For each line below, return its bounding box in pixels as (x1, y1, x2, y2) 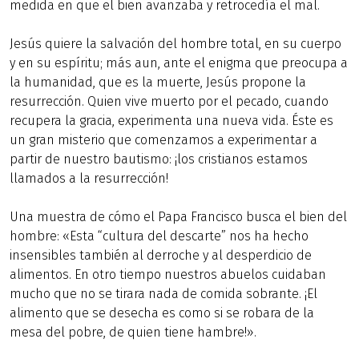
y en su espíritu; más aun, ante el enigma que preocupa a (10, 55, 348, 71)
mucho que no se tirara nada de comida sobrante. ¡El (10, 286, 317, 301)
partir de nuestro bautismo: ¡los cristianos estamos (10, 151, 308, 167)
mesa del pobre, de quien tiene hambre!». (10, 325, 256, 340)
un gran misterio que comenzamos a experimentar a (10, 132, 317, 147)
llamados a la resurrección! (10, 171, 168, 186)
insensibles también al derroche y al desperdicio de (10, 248, 312, 263)
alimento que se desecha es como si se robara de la (10, 305, 314, 321)
